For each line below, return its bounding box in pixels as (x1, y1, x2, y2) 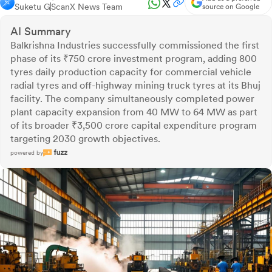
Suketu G (15, 2, 50, 12)
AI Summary (10, 25, 71, 38)
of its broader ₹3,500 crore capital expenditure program (10, 120, 257, 132)
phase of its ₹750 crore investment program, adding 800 (10, 53, 257, 65)
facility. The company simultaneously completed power (10, 93, 254, 105)
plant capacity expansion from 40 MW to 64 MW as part (10, 106, 257, 118)
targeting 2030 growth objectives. (10, 133, 160, 145)
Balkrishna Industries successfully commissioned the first (10, 39, 259, 52)
